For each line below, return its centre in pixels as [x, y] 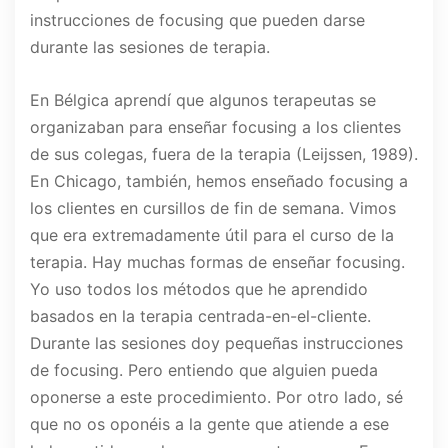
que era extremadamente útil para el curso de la [212, 235]
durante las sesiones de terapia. [150, 47]
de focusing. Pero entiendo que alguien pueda [204, 370]
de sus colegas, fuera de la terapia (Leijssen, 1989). [224, 154]
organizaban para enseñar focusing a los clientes [215, 127]
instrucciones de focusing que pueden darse [197, 20]
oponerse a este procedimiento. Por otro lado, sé [216, 397]
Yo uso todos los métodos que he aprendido [199, 289]
